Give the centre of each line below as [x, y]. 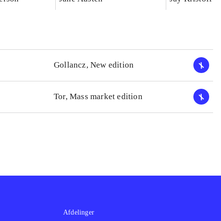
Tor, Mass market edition [98, 97]
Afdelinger [79, 213]
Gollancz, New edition [94, 65]
